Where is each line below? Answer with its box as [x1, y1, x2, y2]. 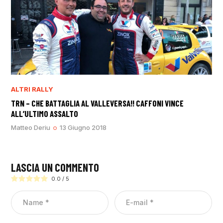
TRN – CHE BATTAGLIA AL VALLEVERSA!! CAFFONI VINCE [11, 98, 184, 109]
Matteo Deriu [11, 123, 51, 132]
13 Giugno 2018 [60, 123, 107, 132]
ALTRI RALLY [11, 85, 54, 93]
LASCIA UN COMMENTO [11, 160, 100, 174]
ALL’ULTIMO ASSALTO [11, 109, 79, 119]
